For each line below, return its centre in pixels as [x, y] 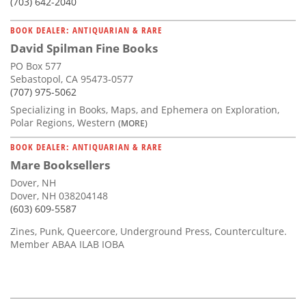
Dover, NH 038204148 [59, 196]
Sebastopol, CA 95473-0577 [72, 79]
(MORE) [133, 123]
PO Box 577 [36, 66]
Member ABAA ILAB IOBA [67, 245]
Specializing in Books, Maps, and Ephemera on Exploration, [145, 110]
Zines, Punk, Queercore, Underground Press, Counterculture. [149, 232]
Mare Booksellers [60, 165]
